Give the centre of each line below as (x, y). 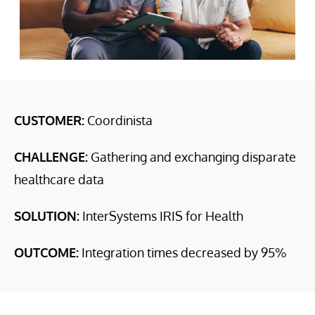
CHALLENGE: (51, 156)
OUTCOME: (46, 252)
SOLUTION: (47, 216)
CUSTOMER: (49, 120)
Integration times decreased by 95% (183, 252)
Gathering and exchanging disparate (192, 156)
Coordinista (118, 120)
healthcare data (59, 179)
